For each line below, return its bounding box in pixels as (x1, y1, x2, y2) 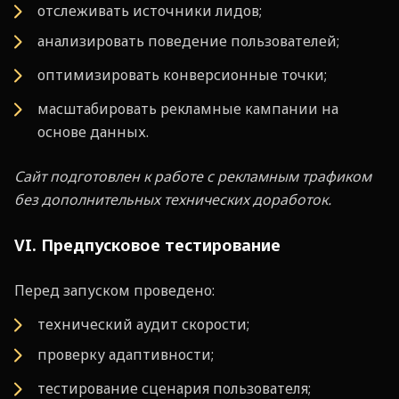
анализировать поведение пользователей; (37, 30, 339, 51)
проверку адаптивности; (37, 344, 214, 364)
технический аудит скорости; (37, 313, 249, 334)
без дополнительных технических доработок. (14, 189, 331, 209)
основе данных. (37, 121, 149, 142)
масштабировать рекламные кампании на (37, 98, 338, 118)
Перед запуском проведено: (14, 280, 215, 300)
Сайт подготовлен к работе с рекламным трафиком (14, 166, 371, 186)
